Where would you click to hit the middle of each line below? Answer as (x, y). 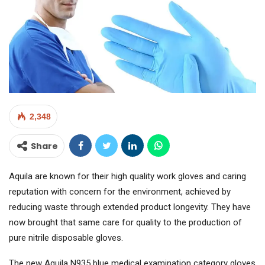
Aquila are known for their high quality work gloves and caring (127, 177)
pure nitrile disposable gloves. (66, 238)
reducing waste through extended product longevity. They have (130, 207)
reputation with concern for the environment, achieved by (120, 192)
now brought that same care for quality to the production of (125, 223)
